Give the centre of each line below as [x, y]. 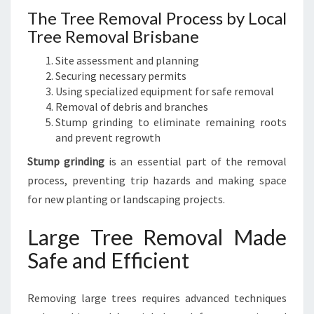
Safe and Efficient [108, 260]
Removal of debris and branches [132, 107]
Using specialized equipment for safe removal [165, 91]
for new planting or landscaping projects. [126, 199]
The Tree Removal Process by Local [157, 18]
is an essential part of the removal [196, 161]
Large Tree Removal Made [157, 237]
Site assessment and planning [127, 60]
